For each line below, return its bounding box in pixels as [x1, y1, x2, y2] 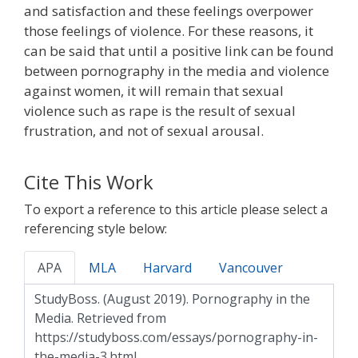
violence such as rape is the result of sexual [24, 101, 296, 120]
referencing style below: [24, 219, 167, 237]
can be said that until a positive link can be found [24, 41, 334, 60]
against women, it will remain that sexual [24, 81, 284, 100]
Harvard [143, 258, 192, 276]
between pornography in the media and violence [24, 61, 329, 80]
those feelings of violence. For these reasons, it [24, 21, 313, 40]
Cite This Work [24, 168, 153, 195]
